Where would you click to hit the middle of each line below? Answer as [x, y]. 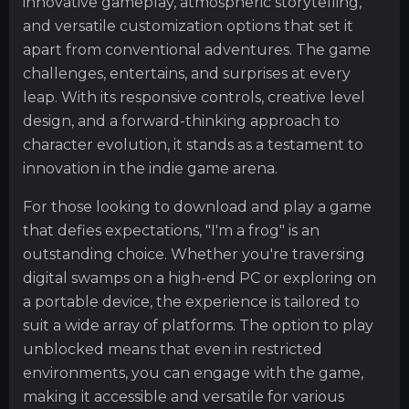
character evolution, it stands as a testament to [193, 145]
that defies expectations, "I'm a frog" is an [171, 231]
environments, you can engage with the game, [193, 373]
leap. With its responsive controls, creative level [194, 98]
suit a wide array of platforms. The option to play [198, 326]
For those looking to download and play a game [197, 207]
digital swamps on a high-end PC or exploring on [199, 278]
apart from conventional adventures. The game [197, 50]
